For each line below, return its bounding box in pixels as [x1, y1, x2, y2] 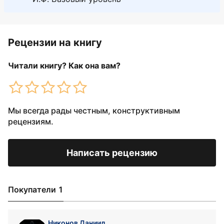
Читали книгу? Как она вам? [8, 60, 120, 70]
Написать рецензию [66, 147, 157, 158]
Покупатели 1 [8, 184, 63, 194]
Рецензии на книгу [8, 36, 102, 48]
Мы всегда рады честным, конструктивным [8, 105, 180, 115]
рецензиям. [8, 116, 53, 126]
